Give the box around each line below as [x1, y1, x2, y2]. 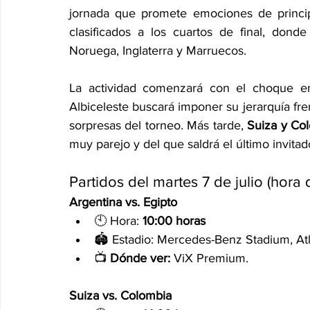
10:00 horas [143, 214, 206, 228]
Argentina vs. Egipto [69, 195, 177, 210]
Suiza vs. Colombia [69, 289, 172, 303]
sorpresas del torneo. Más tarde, [69, 118, 248, 133]
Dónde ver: [110, 251, 170, 266]
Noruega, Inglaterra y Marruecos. [69, 44, 246, 58]
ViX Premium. [170, 251, 248, 266]
